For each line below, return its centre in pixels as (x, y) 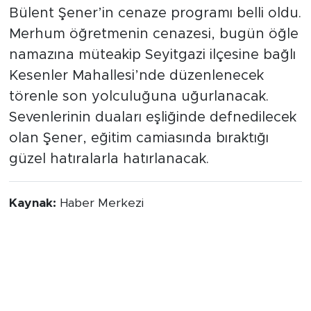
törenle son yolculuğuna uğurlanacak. (138, 136)
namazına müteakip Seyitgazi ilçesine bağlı (152, 94)
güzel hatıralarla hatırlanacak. (109, 198)
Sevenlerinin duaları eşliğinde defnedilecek (152, 157)
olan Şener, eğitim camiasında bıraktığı (138, 177)
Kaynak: (34, 243)
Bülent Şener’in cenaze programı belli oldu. (155, 52)
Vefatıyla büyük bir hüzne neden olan (137, 32)
